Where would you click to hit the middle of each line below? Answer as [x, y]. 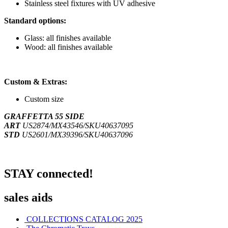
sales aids [28, 198]
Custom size [44, 99]
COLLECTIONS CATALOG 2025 [84, 219]
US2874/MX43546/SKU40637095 [77, 126]
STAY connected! [49, 174]
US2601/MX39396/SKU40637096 [76, 135]
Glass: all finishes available [68, 38]
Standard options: [35, 21]
